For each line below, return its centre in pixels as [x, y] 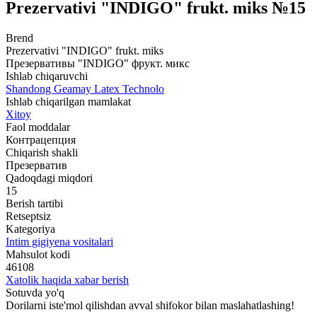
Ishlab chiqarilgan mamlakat [68, 102]
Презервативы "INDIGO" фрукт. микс [98, 64]
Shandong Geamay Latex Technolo [85, 89]
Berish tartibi [34, 204]
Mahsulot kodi [38, 255]
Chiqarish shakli [42, 153]
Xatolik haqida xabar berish [67, 280]
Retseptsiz [28, 217]
